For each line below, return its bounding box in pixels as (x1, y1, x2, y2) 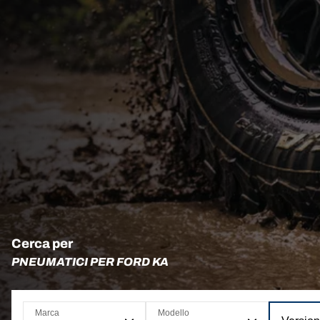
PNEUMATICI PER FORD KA (11, 256, 169, 268)
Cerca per (11, 236, 73, 251)
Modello (158, 308, 189, 318)
